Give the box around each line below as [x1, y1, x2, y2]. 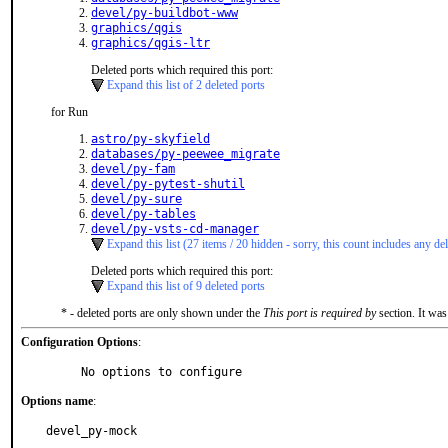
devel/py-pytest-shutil [91, 177, 245, 191]
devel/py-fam [91, 162, 175, 176]
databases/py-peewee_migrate [91, 147, 280, 161]
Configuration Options [21, 335, 138, 349]
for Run [51, 105, 88, 119]
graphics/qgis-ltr [91, 36, 210, 50]
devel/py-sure [91, 192, 182, 206]
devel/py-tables [91, 207, 196, 221]
